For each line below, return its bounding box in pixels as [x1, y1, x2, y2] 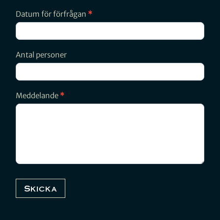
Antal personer [16, 50, 67, 60]
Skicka [24, 183, 57, 194]
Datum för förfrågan [16, 9, 88, 19]
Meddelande [16, 91, 60, 101]
